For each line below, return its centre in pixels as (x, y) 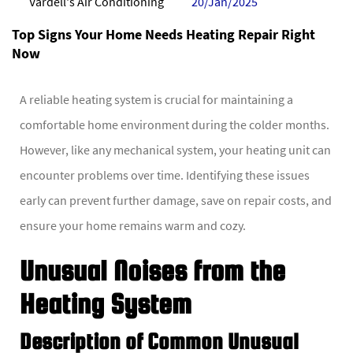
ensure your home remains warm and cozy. (133, 225)
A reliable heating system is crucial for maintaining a (156, 99)
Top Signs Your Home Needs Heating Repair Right (163, 34)
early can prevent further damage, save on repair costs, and (176, 200)
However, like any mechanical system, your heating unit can (175, 149)
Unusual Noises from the (152, 270)
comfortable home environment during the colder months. (175, 124)
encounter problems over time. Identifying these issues (165, 175)
